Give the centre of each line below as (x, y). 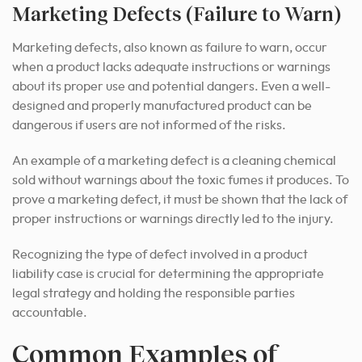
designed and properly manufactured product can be (162, 106)
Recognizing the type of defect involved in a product (160, 255)
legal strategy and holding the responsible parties (154, 294)
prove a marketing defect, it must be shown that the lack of (180, 200)
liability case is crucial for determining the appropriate (168, 274)
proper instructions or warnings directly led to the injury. (173, 219)
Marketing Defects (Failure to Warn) (177, 14)
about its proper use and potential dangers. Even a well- (171, 87)
